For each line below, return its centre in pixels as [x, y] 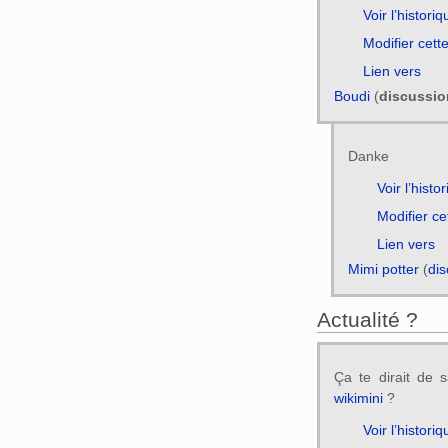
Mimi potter [383, 269]
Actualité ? [367, 319]
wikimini [358, 398]
